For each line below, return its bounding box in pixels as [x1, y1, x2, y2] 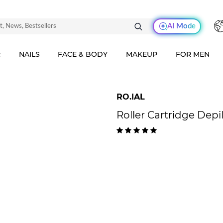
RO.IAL [116, 92, 145, 102]
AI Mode [167, 22, 196, 30]
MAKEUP [126, 50, 158, 59]
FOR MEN [176, 50, 210, 59]
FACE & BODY [58, 50, 108, 59]
